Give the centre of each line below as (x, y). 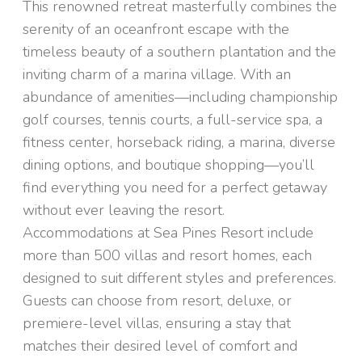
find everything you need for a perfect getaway (175, 187)
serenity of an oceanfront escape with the (156, 29)
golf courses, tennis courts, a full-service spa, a (173, 120)
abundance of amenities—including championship (180, 97)
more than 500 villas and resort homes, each (167, 255)
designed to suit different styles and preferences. (179, 278)
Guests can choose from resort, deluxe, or (157, 301)
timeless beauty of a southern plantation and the (179, 52)
